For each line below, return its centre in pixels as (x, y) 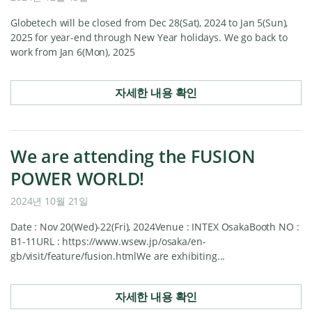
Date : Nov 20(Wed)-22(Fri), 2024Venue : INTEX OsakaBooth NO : (155, 227)
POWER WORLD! (77, 178)
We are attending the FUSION (133, 156)
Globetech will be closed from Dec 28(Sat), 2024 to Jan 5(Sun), (149, 23)
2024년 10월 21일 (50, 201)
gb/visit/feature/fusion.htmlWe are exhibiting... (118, 256)
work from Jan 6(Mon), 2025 (73, 52)
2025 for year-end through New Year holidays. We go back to (149, 37)
